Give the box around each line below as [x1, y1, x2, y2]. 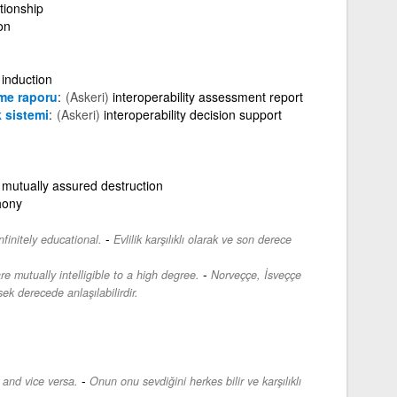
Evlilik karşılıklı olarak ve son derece [113, 230, 292, 247]
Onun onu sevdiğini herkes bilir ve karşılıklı [89, 372, 301, 389]
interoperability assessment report [112, 87, 303, 105]
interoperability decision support [103, 105, 282, 123]
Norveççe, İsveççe [210, 266, 301, 283]
